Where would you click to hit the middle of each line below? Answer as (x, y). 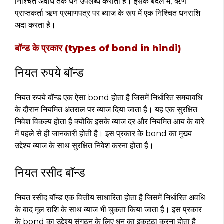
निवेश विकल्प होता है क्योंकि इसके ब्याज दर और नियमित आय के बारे (110, 122)
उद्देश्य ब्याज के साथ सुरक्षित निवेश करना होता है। (84, 146)
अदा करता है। (35, 25)
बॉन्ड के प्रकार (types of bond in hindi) (98, 48)
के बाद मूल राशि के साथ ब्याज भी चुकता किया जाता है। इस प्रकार (108, 210)
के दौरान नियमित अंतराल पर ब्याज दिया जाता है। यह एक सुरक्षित (106, 110)
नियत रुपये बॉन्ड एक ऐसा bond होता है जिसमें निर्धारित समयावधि (109, 98)
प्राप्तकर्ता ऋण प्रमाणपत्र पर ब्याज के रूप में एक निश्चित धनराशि (108, 13)
